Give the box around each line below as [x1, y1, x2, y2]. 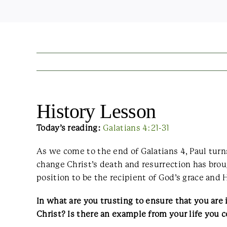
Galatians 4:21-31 [103, 123, 170, 133]
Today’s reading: [36, 123, 101, 133]
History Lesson [36, 100, 156, 123]
